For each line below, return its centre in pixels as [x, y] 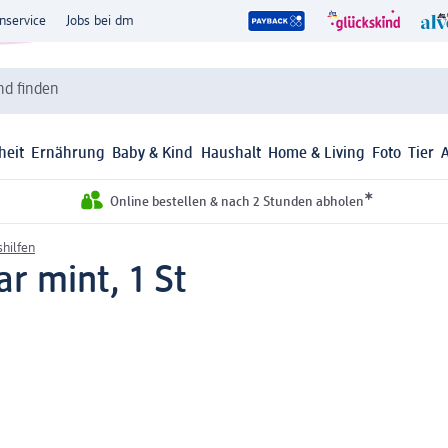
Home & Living [316, 154]
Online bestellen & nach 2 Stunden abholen [236, 202]
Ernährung [68, 154]
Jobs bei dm [100, 21]
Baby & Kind [153, 154]
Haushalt [230, 154]
